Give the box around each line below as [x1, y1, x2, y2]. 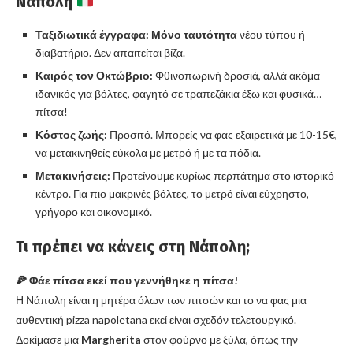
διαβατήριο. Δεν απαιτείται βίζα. [35, 46, 185, 60]
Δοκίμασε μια [16, 333, 81, 347]
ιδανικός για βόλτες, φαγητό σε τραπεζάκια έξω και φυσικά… [35, 87, 321, 101]
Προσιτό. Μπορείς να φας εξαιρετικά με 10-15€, [107, 128, 337, 142]
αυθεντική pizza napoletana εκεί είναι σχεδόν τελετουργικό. [16, 313, 296, 327]
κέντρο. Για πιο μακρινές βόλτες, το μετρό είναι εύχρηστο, [35, 187, 309, 201]
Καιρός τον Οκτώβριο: [35, 69, 153, 83]
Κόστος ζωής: [35, 128, 107, 142]
